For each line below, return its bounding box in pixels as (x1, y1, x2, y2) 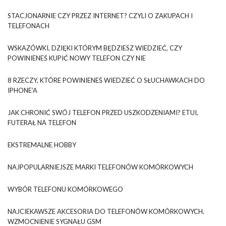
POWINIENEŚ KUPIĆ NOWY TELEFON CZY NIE (8, 53, 146, 62)
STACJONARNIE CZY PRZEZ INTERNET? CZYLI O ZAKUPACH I (8, 11, 193, 20)
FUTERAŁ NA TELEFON (8, 118, 76, 127)
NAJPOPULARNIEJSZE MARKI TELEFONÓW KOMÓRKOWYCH (8, 162, 193, 171)
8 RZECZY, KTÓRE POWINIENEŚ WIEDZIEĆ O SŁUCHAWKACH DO (8, 76, 205, 84)
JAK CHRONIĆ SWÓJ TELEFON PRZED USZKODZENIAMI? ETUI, (8, 108, 198, 117)
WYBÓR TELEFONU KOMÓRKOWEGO (8, 185, 123, 193)
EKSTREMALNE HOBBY (8, 140, 76, 149)
